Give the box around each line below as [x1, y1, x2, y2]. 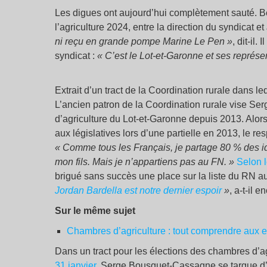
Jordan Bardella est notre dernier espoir [55, 185, 222, 195]
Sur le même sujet [55, 205, 135, 216]
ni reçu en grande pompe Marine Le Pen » [55, 36, 232, 46]
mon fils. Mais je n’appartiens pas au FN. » [55, 156, 234, 167]
